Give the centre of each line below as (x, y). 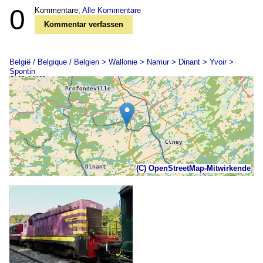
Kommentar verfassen (84, 24)
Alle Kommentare (112, 10)
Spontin (22, 71)
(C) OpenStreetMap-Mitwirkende (193, 168)
